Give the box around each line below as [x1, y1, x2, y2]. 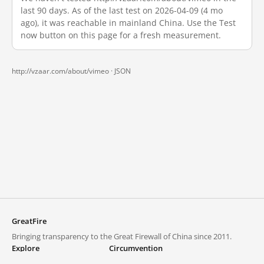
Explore [12, 243, 39, 253]
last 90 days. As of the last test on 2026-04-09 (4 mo [21, 5, 223, 16]
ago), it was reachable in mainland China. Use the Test [21, 17, 236, 28]
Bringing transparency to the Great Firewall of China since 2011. [12, 231, 232, 242]
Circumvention [109, 243, 163, 253]
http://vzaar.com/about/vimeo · [12, 66, 114, 76]
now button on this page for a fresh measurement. [21, 29, 221, 41]
